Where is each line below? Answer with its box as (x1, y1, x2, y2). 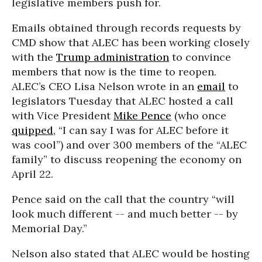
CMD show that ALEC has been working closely (12, 36, 250, 49)
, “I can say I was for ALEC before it (53, 123, 229, 137)
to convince (169, 50, 231, 64)
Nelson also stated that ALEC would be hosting (12, 247, 250, 260)
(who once (171, 109, 226, 122)
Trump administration (56, 50, 169, 64)
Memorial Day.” (12, 222, 87, 235)
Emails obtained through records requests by (12, 21, 241, 35)
